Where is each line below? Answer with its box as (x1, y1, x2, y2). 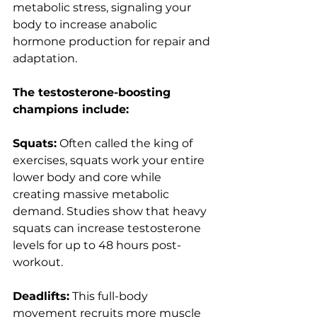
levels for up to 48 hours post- (13, 238, 181, 253)
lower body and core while (13, 171, 164, 185)
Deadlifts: (13, 289, 69, 304)
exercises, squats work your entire (13, 154, 207, 168)
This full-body (69, 289, 151, 304)
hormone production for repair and (13, 35, 213, 49)
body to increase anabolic (13, 18, 160, 32)
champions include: (13, 103, 129, 117)
